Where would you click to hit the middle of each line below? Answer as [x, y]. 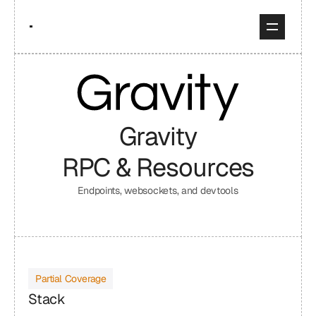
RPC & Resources [158, 168]
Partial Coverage [71, 279]
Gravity [158, 136]
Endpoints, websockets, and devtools [158, 190]
